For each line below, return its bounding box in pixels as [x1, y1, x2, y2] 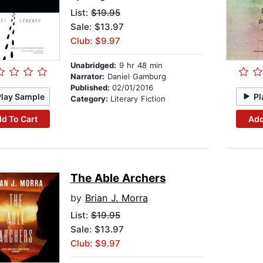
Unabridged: [70, 60, 116, 70]
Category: [70, 94, 110, 104]
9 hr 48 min [116, 60, 163, 70]
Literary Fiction [110, 94, 166, 104]
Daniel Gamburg [104, 72, 166, 82]
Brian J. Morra [85, 192, 148, 204]
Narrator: [70, 72, 104, 82]
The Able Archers [70, 171, 166, 186]
